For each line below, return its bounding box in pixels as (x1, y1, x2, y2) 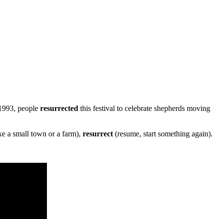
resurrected (40, 104, 80, 112)
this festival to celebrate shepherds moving (80, 104, 210, 112)
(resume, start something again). (115, 129, 213, 138)
